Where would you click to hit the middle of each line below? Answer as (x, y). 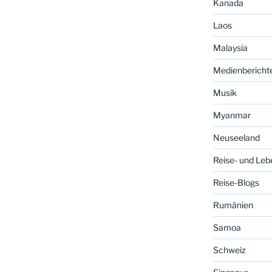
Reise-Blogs (236, 183)
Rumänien (233, 205)
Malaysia (230, 48)
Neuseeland (236, 138)
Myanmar (232, 115)
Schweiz (229, 250)
